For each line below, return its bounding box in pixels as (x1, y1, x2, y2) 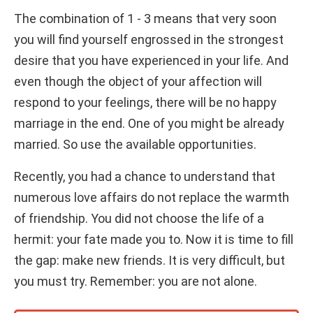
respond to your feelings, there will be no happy (14, 94, 277, 110)
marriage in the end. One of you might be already (14, 115, 284, 131)
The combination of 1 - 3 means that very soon (14, 10, 277, 26)
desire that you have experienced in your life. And (14, 52, 289, 68)
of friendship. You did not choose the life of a (14, 210, 264, 226)
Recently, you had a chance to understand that (14, 168, 275, 184)
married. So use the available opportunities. (14, 136, 256, 152)
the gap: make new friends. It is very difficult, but (14, 252, 285, 268)
